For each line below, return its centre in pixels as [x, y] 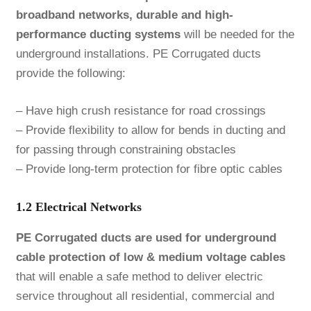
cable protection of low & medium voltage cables [150, 258]
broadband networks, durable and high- [124, 15]
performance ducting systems [98, 35]
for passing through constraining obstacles [126, 150]
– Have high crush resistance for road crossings [141, 111]
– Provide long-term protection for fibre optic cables [149, 169]
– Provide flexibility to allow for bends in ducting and [150, 131]
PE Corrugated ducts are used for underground [146, 238]
